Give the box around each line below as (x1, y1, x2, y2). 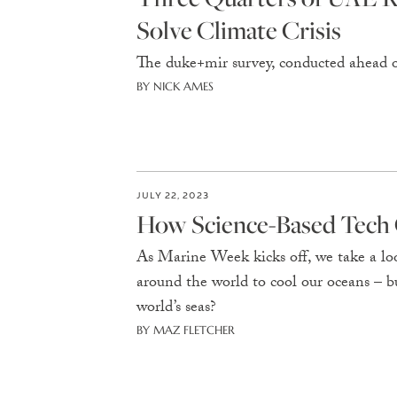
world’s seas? (136, 295, 216, 323)
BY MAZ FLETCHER (136, 323, 235, 338)
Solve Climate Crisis (136, 13, 341, 46)
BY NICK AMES (136, 79, 214, 94)
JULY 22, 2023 (136, 188, 209, 201)
